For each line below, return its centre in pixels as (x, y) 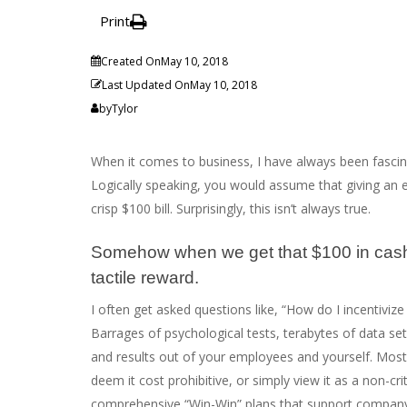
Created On (131, 62)
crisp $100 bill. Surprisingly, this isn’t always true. (231, 209)
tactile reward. (145, 278)
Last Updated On (146, 85)
